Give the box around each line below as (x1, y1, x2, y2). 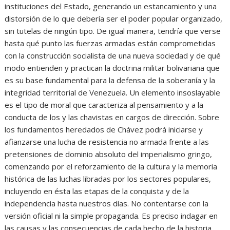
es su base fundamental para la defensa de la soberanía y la (5, 75, 216, 86)
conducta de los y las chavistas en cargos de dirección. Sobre (5, 112, 220, 123)
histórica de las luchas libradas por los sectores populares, (5, 174, 212, 184)
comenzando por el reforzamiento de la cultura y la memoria (5, 161, 218, 172)
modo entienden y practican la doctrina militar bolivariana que (5, 63, 220, 73)
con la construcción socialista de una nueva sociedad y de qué (5, 50, 221, 61)
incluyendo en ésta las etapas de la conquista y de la (5, 186, 189, 197)
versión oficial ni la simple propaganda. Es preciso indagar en (5, 210, 218, 221)
